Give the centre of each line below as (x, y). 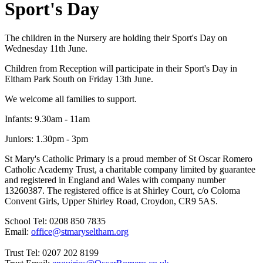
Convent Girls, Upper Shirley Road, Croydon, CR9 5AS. (111, 201)
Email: (18, 231)
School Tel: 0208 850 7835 (55, 221)
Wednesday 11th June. (46, 48)
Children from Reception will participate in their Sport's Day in (121, 68)
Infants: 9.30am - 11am (47, 119)
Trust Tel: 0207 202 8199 (52, 252)
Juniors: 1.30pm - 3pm (46, 139)
